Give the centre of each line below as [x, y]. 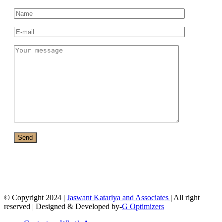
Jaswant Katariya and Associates [119, 197]
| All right [185, 197]
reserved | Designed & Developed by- [63, 206]
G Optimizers [143, 206]
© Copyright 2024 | [35, 197]
